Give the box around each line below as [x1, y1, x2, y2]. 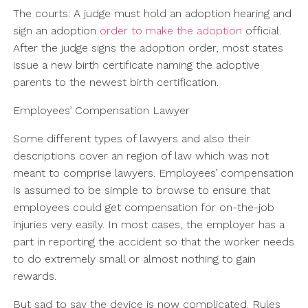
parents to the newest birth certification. [12, 76, 219, 89]
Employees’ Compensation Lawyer [12, 104, 190, 118]
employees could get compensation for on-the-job [12, 201, 274, 214]
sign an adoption [12, 24, 100, 38]
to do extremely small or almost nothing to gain [12, 252, 256, 266]
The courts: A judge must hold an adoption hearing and [12, 7, 291, 21]
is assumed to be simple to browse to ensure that [12, 184, 270, 197]
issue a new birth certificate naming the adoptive [12, 58, 260, 72]
